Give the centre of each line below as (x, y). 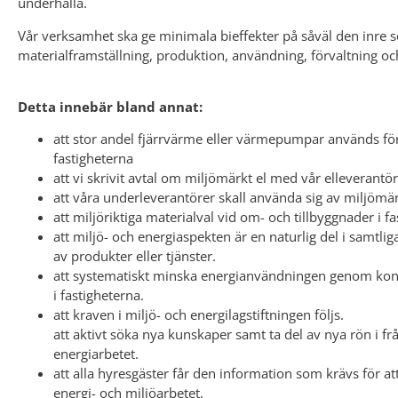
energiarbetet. (96, 354)
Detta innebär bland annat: (110, 106)
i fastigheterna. (99, 295)
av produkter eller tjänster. (135, 256)
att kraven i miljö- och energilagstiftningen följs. (199, 315)
